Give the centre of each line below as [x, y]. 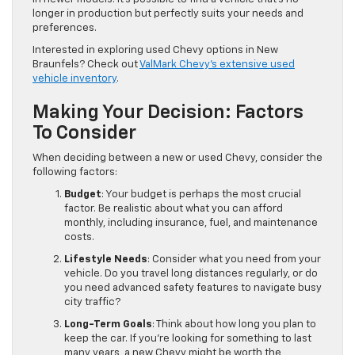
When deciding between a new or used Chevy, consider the [177, 158]
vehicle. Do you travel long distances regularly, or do [191, 274]
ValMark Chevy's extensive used [217, 65]
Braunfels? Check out [86, 65]
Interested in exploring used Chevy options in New [155, 51]
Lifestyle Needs [106, 260]
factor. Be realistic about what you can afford [174, 209]
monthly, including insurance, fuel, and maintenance [191, 223]
